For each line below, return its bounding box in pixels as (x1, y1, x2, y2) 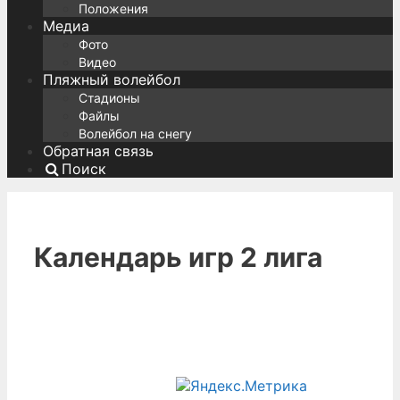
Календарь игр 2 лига (34, 241, 322, 274)
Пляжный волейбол (43, 71, 180, 89)
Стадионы (79, 90, 140, 106)
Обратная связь (43, 142, 154, 161)
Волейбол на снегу (79, 126, 192, 142)
